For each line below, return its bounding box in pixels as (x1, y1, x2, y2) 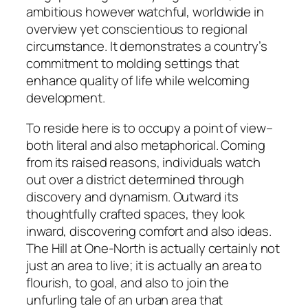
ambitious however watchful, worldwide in (26, 3, 264, 21)
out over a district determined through (26, 170, 245, 188)
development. (26, 89, 105, 107)
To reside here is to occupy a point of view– (26, 118, 273, 137)
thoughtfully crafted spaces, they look (26, 204, 245, 223)
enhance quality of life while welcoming (26, 71, 250, 90)
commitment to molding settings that (26, 54, 239, 73)
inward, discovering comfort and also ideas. (26, 221, 272, 240)
